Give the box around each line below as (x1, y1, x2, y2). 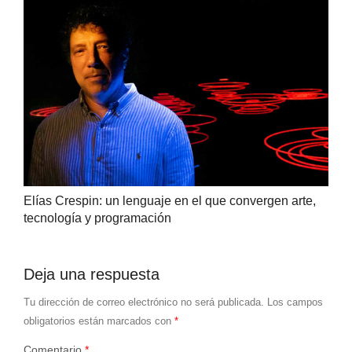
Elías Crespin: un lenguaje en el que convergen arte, (23, 194, 316, 208)
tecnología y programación (23, 211, 171, 225)
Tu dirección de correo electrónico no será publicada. (23, 296, 264, 309)
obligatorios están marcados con (23, 315, 174, 328)
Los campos (266, 296, 323, 309)
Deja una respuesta (23, 266, 159, 284)
